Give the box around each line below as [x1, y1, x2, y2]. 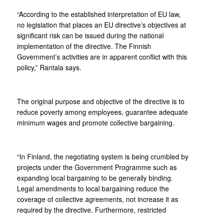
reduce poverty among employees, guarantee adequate [17, 107, 188, 117]
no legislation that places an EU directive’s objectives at [17, 20, 186, 30]
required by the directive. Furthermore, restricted [17, 205, 166, 215]
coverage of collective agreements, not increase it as [17, 194, 178, 204]
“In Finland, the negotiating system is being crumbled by [17, 152, 188, 161]
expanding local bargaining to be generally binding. [17, 173, 173, 183]
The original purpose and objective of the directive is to [17, 96, 185, 106]
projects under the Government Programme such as [17, 162, 177, 172]
